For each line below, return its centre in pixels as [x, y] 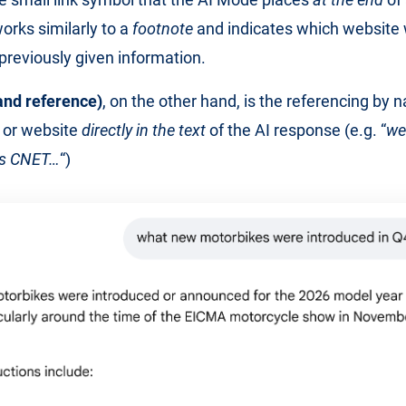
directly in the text [144, 130]
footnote [163, 29]
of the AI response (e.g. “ [296, 130]
